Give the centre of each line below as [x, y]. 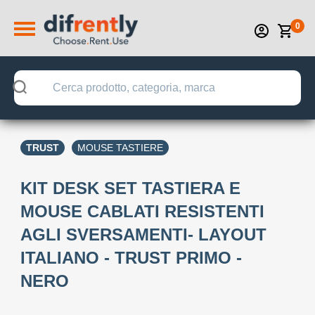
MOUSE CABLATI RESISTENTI [142, 211]
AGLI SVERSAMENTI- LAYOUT [143, 234]
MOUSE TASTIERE [120, 148]
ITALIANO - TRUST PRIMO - [131, 258]
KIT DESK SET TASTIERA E [130, 188]
